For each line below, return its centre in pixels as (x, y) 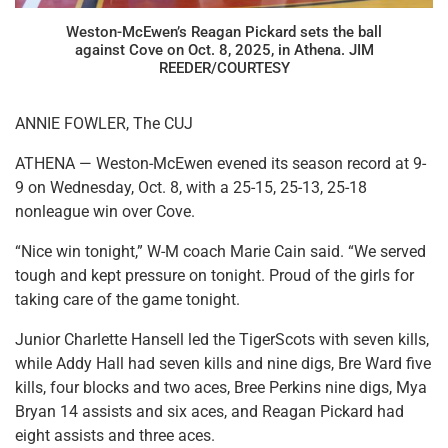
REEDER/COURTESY (224, 67)
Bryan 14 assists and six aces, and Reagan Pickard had (209, 411)
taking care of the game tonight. (127, 299)
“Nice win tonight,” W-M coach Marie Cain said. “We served (220, 251)
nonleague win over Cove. (105, 211)
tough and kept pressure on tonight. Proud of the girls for (214, 275)
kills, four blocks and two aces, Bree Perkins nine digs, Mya (221, 387)
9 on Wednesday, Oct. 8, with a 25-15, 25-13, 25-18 (191, 187)
